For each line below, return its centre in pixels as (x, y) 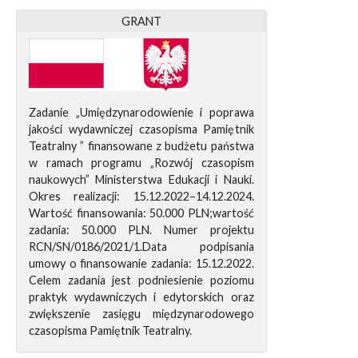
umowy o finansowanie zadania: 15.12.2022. (141, 264)
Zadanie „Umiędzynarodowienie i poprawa (141, 113)
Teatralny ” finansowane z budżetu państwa (141, 146)
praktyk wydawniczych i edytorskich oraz (141, 297)
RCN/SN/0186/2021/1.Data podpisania (141, 247)
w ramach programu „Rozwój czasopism (141, 163)
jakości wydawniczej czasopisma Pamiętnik (141, 129)
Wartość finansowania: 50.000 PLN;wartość (141, 213)
